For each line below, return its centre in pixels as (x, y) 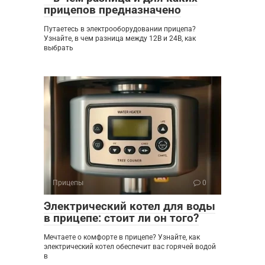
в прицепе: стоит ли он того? (121, 218)
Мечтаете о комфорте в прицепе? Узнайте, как (122, 237)
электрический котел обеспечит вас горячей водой (130, 246)
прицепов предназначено (112, 9)
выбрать (59, 48)
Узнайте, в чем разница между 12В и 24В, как (120, 38)
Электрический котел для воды (130, 206)
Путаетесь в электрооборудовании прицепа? (120, 29)
